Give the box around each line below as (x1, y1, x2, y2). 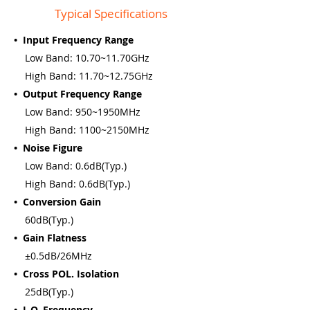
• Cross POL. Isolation (14, 267, 119, 280)
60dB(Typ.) (14, 213, 73, 226)
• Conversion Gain (14, 195, 101, 208)
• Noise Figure (14, 141, 82, 154)
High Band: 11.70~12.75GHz (14, 69, 153, 82)
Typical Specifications (54, 6, 167, 21)
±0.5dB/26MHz (14, 249, 92, 262)
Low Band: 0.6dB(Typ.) (14, 159, 127, 172)
